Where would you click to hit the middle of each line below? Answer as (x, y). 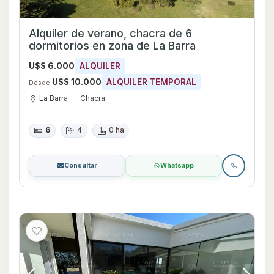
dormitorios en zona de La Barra (112, 46)
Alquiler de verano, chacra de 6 (110, 34)
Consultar (80, 166)
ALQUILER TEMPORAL (151, 82)
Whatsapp (177, 166)
